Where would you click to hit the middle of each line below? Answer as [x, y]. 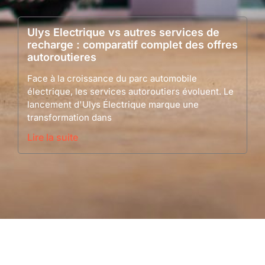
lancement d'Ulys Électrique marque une [113, 104]
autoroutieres [62, 57]
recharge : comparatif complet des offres [132, 44]
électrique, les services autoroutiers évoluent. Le [130, 91]
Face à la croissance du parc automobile [112, 78]
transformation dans [70, 117]
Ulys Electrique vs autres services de [123, 32]
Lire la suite [53, 137]
